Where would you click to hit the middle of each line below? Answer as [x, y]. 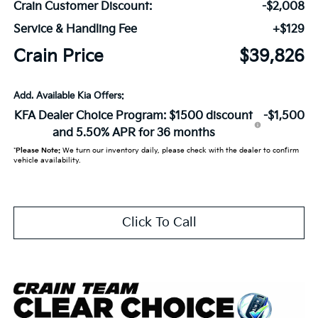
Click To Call [159, 222]
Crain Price [58, 56]
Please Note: [38, 150]
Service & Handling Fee [75, 29]
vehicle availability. [46, 160]
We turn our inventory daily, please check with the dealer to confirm [179, 150]
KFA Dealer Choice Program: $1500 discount [134, 116]
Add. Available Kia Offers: [68, 95]
